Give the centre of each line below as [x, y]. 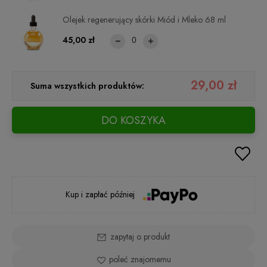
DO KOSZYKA [133, 121]
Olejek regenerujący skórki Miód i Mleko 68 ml [144, 19]
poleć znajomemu [140, 259]
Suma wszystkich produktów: [87, 86]
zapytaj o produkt [140, 236]
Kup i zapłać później [102, 195]
